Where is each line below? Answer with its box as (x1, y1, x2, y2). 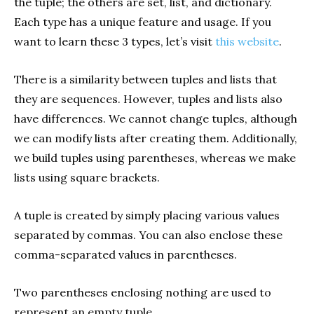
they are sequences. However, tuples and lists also (14, 92, 282, 107)
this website (215, 34, 279, 49)
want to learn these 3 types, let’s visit (14, 34, 215, 49)
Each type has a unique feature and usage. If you (14, 15, 271, 29)
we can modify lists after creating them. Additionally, (14, 131, 297, 146)
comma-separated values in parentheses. (14, 247, 237, 262)
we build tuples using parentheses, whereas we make (14, 151, 296, 165)
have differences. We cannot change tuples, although (14, 111, 297, 126)
